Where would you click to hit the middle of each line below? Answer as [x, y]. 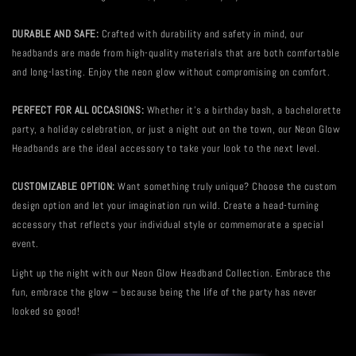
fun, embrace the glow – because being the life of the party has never [164, 292]
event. [25, 244]
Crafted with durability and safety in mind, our [201, 35]
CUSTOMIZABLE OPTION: [63, 187]
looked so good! [46, 311]
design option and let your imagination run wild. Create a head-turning [165, 206]
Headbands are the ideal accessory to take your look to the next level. [166, 149]
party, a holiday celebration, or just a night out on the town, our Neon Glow [176, 130]
